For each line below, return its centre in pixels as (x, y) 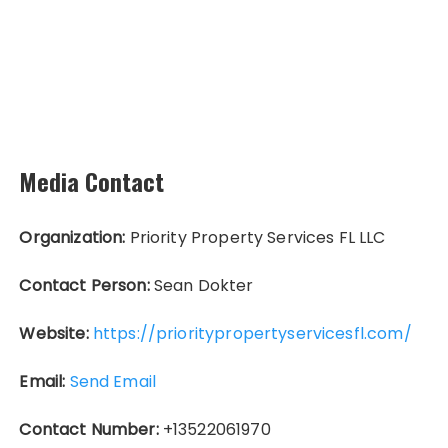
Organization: (72, 238)
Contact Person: (84, 286)
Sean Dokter (201, 286)
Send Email (113, 382)
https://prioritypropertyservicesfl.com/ (252, 334)
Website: (54, 334)
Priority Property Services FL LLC (255, 238)
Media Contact (92, 181)
